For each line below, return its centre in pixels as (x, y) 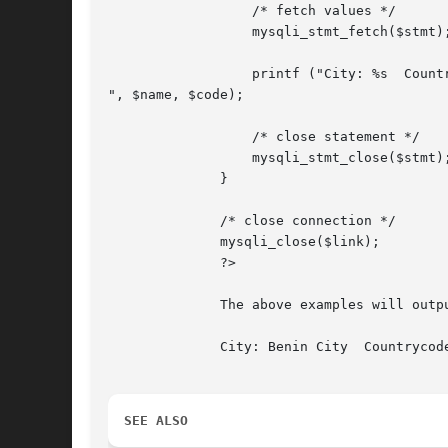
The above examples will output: (140, 305)
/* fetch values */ (172, 11)
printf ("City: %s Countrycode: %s (172, 74)
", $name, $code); (176, 95)
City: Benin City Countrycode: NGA (140, 347)
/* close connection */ (140, 221)
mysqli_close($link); (140, 242)
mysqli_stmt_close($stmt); (172, 158)
